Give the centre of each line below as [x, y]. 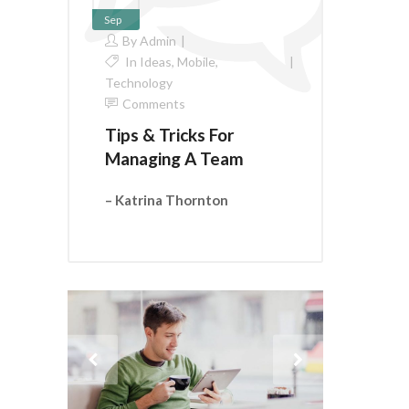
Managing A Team [174, 158]
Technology [139, 82]
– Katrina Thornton [167, 199]
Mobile [196, 61]
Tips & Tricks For [170, 134]
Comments [154, 103]
